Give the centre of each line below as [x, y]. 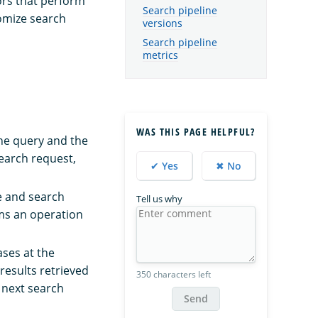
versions [163, 23]
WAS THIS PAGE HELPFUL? [196, 132]
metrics [160, 55]
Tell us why [159, 199]
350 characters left [174, 275]
